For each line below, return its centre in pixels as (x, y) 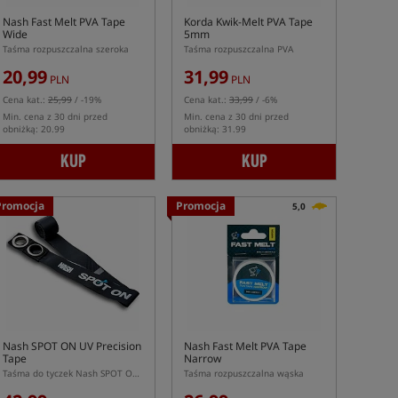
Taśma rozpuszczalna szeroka (66, 49)
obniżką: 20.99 (34, 129)
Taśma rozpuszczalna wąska (244, 373)
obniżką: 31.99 (215, 129)
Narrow (203, 358)
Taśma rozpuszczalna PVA (239, 49)
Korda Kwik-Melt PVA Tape (248, 22)
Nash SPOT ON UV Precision (72, 346)
